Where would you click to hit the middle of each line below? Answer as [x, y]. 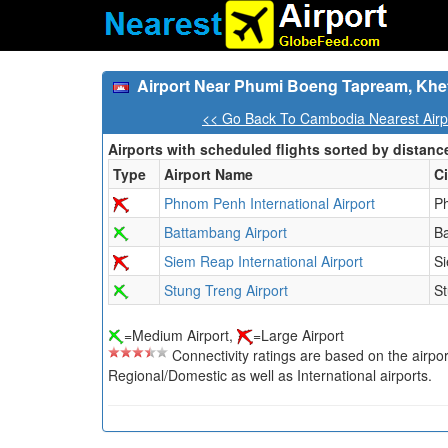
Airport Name [208, 174]
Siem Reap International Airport [263, 261]
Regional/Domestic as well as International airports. [270, 375]
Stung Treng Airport [226, 290]
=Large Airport [298, 335]
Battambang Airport [225, 232]
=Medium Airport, [180, 335]
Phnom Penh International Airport [269, 203]
